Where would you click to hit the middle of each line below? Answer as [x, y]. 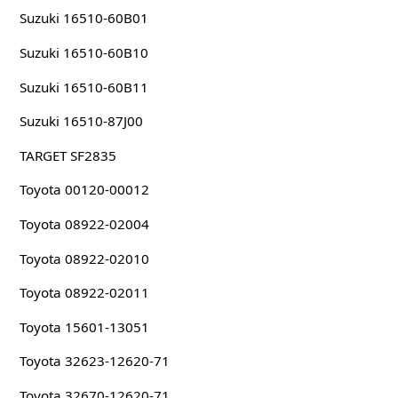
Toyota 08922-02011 [84, 293]
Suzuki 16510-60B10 [84, 52]
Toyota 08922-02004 [84, 223]
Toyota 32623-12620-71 [94, 361]
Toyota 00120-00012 [84, 190]
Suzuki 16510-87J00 [81, 121]
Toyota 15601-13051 [84, 326]
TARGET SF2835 [68, 155]
